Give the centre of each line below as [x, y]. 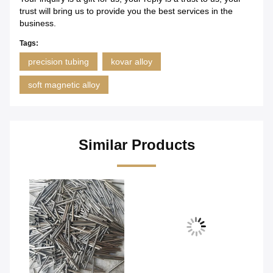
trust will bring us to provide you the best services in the [126, 11]
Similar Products [136, 145]
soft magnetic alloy [64, 85]
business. [38, 23]
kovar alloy [132, 62]
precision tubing [58, 62]
